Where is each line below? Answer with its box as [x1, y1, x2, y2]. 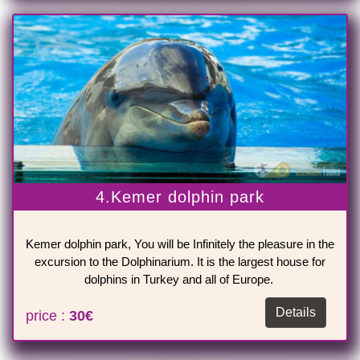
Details [276, 305, 316, 320]
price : [26, 308, 69, 325]
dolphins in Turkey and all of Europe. [84, 272, 276, 287]
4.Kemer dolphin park [96, 188, 264, 207]
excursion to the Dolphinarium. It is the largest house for [35, 255, 325, 269]
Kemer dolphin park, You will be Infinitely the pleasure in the [26, 237, 334, 252]
